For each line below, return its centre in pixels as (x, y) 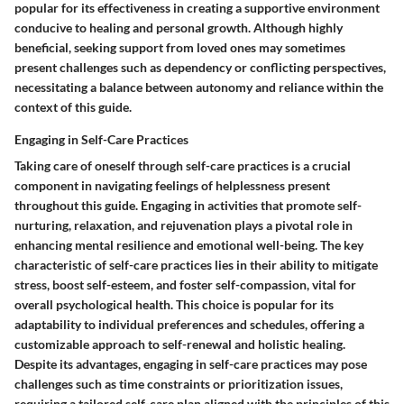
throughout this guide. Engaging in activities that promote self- (188, 205)
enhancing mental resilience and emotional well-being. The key (189, 244)
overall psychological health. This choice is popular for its (174, 304)
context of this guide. (73, 106)
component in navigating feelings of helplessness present (172, 185)
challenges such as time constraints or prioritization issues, (179, 383)
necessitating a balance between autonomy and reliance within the (199, 87)
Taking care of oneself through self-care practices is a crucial (183, 165)
